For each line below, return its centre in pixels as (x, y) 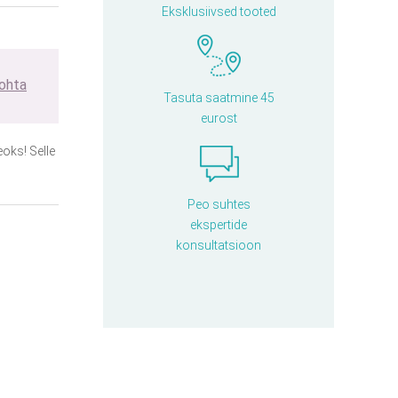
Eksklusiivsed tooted (219, 12)
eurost (219, 118)
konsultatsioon (219, 245)
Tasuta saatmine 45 (219, 98)
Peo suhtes (219, 204)
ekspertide (219, 225)
